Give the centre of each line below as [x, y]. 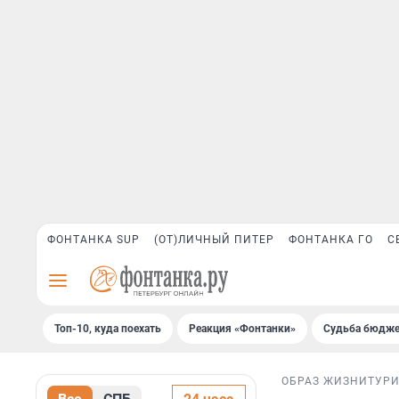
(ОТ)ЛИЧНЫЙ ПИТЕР [214, 240]
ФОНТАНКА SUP [94, 240]
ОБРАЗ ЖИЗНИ [325, 382]
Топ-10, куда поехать [108, 329]
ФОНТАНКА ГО [331, 240]
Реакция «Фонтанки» [242, 329]
